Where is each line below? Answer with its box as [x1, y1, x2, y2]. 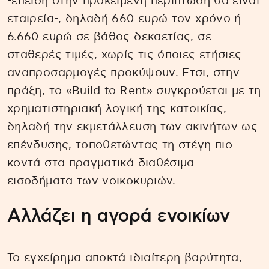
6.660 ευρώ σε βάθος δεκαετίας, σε [7, 31, 211, 43]
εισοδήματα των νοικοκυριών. [7, 175, 176, 187]
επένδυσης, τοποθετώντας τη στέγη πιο [7, 139, 232, 151]
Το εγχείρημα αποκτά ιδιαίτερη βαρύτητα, [7, 252, 243, 264]
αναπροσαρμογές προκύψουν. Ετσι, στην [7, 67, 240, 79]
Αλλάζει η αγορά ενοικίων [7, 207, 230, 226]
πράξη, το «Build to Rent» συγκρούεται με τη [7, 85, 261, 97]
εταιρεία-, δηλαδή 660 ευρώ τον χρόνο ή [7, 13, 241, 25]
